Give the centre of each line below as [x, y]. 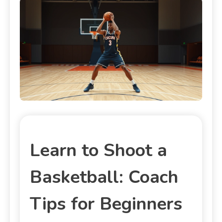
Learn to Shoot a [98, 150]
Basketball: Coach [104, 177]
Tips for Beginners [106, 204]
